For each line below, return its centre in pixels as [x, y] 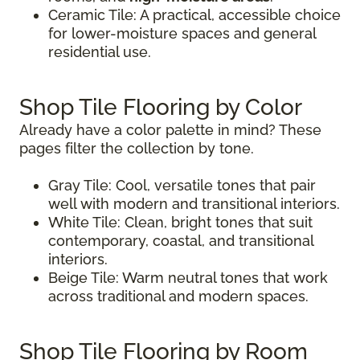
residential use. [100, 52]
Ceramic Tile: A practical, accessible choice [194, 15]
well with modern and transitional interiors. [194, 204]
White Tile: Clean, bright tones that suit [180, 223]
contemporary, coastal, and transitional [181, 241]
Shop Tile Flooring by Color [161, 108]
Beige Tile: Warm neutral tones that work [188, 278]
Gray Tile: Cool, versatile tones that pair [182, 186]
